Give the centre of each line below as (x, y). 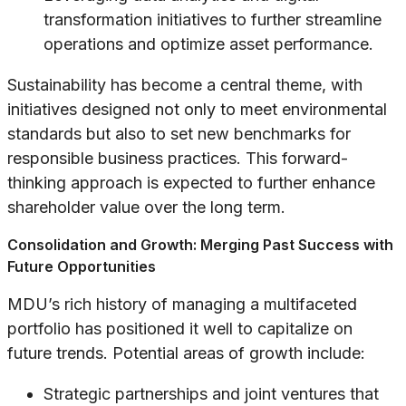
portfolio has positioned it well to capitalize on (180, 329)
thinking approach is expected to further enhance (191, 183)
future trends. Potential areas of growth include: (186, 353)
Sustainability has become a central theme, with (185, 85)
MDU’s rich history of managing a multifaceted (182, 304)
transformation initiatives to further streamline (213, 20)
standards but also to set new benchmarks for (179, 134)
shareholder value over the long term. (146, 208)
